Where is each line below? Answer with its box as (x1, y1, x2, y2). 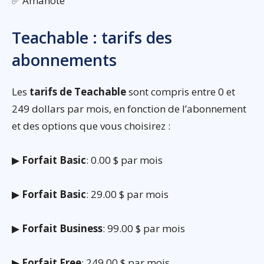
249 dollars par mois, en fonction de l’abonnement (12, 101, 246, 115)
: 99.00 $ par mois (103, 221, 185, 235)
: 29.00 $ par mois (86, 187, 169, 201)
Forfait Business (22, 221, 103, 235)
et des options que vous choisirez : (12, 118, 170, 133)
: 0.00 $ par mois (86, 153, 163, 167)
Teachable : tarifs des (12, 26, 172, 48)
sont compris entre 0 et (126, 84, 235, 98)
